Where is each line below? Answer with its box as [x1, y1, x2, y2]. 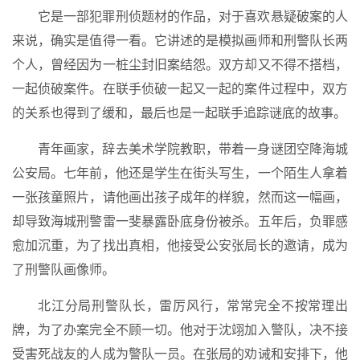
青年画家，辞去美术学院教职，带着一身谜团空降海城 [38, 142, 348, 156]
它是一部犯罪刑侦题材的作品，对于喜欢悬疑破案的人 [38, 10, 348, 23]
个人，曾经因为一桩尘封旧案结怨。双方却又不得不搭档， [12, 58, 348, 72]
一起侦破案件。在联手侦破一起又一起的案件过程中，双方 [12, 82, 348, 96]
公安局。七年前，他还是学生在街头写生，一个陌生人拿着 [12, 166, 348, 180]
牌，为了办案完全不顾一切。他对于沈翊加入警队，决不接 [12, 323, 348, 337]
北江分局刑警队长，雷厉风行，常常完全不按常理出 [38, 299, 348, 313]
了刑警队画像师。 [12, 263, 115, 276]
